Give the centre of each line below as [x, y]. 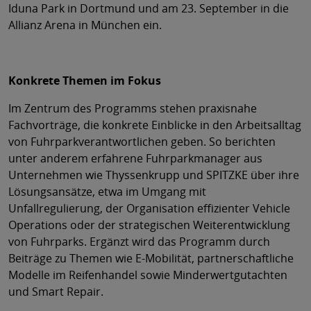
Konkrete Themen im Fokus [85, 80]
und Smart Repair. [56, 291]
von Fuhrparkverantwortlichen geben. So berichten [142, 141]
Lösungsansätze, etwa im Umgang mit [107, 191]
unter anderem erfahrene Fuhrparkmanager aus [135, 158]
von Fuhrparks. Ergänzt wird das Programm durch [139, 241]
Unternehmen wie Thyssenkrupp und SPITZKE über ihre [154, 175]
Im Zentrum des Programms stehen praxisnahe [133, 108]
